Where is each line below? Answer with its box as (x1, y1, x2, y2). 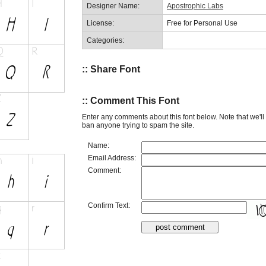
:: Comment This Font (82, 96, 179, 106)
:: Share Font (82, 64, 140, 74)
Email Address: (88, 153, 136, 162)
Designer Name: (87, 1, 140, 10)
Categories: (87, 36, 124, 45)
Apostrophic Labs (167, 1, 223, 10)
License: (87, 18, 114, 27)
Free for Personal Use (167, 18, 237, 27)
